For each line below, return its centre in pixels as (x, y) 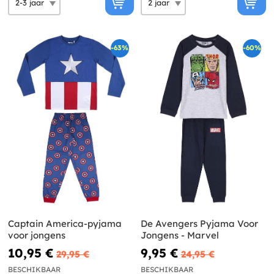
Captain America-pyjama (65, 223)
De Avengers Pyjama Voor (199, 223)
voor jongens (37, 235)
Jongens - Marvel (180, 235)
